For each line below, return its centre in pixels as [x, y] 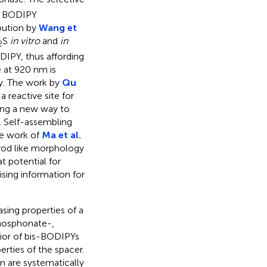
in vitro [25, 41]
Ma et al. [61, 135]
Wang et [58, 27]
